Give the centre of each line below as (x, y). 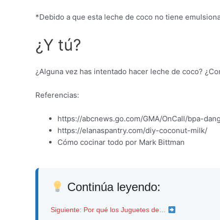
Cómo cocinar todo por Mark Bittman (121, 142)
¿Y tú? (58, 45)
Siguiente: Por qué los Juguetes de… (109, 210)
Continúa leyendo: (112, 187)
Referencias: (57, 95)
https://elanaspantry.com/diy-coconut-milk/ (132, 131)
